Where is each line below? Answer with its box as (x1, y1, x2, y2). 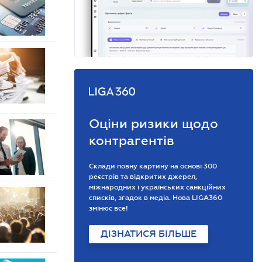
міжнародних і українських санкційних (89, 183, 226, 191)
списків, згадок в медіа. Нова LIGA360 (89, 194, 222, 202)
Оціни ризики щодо (89, 116, 218, 131)
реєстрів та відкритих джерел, (89, 173, 197, 181)
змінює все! (89, 204, 128, 212)
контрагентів (89, 133, 174, 148)
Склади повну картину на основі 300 (89, 162, 217, 170)
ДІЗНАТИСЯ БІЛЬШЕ (101, 229, 196, 239)
